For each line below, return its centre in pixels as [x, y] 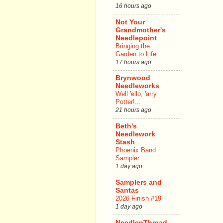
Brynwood [133, 78]
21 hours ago [133, 110]
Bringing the [133, 46]
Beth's [126, 126]
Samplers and [139, 182]
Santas [127, 190]
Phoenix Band [136, 150]
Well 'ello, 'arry [136, 94]
